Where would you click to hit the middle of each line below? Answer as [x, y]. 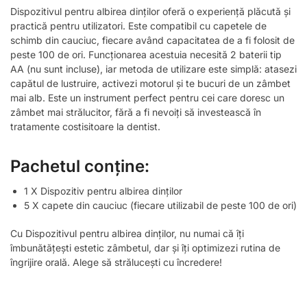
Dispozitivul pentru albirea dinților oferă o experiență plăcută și [150, 11]
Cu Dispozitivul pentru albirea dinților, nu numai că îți [127, 233]
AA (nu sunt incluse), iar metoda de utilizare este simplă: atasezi [153, 69]
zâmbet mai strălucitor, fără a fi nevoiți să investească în [136, 112]
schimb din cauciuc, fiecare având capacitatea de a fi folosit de [152, 40]
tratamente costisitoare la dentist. [85, 126]
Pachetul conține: [80, 166]
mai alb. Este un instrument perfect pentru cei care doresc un [147, 97]
